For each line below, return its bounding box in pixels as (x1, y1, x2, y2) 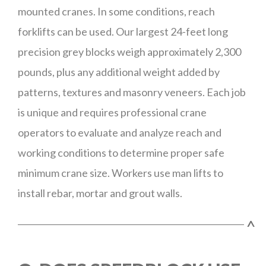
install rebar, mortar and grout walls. (18, 186, 182, 199)
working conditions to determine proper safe (18, 146, 224, 159)
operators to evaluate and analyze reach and (18, 126, 221, 139)
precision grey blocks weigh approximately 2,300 (18, 45, 241, 58)
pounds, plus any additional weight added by (18, 65, 220, 78)
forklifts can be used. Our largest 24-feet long (18, 25, 228, 38)
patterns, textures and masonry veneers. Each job (18, 85, 246, 99)
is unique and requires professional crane (18, 106, 207, 119)
